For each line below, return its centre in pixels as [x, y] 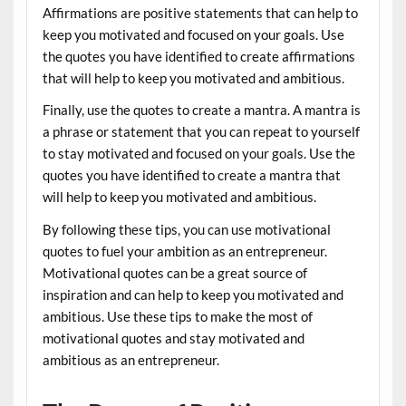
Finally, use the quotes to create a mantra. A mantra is [201, 110]
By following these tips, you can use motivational [186, 229]
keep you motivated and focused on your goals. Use [193, 34]
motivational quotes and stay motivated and [173, 338]
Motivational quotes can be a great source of [174, 272]
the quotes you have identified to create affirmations [198, 56]
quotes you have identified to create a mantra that [191, 175]
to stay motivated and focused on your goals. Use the [198, 154]
